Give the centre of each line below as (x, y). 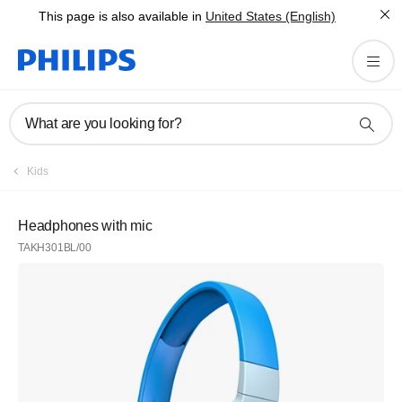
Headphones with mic (85, 226)
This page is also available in (120, 16)
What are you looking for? (104, 123)
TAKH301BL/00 (55, 248)
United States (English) (271, 16)
